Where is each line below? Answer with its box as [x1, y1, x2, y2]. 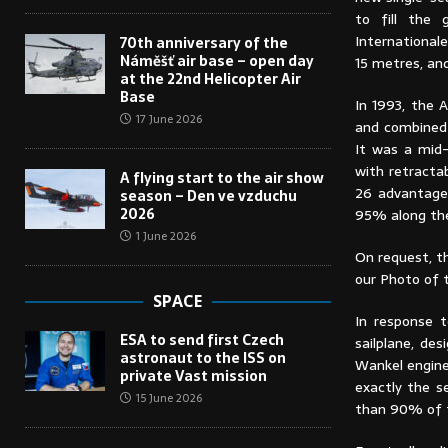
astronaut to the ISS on [120, 347, 286, 370]
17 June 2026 [136, 110, 202, 129]
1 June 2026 [136, 227, 196, 246]
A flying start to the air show [120, 167, 324, 190]
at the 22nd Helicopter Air [120, 68, 301, 91]
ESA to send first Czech [120, 329, 284, 352]
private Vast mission [120, 365, 267, 388]
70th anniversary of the [120, 32, 288, 55]
